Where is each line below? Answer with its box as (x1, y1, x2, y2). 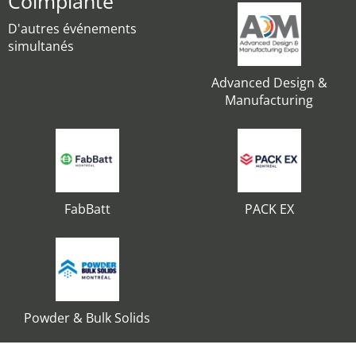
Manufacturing (225, 91, 313, 109)
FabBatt (64, 200, 110, 218)
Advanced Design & (211, 74, 327, 91)
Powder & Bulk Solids (24, 309, 150, 327)
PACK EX (244, 200, 294, 218)
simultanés (8, 37, 74, 55)
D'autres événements (8, 20, 137, 37)
